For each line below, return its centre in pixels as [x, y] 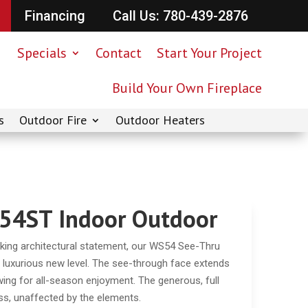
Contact [118, 53]
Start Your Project [209, 53]
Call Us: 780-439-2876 [180, 16]
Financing [55, 16]
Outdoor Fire [53, 120]
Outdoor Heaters [160, 120]
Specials [42, 53]
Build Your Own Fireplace [187, 88]
